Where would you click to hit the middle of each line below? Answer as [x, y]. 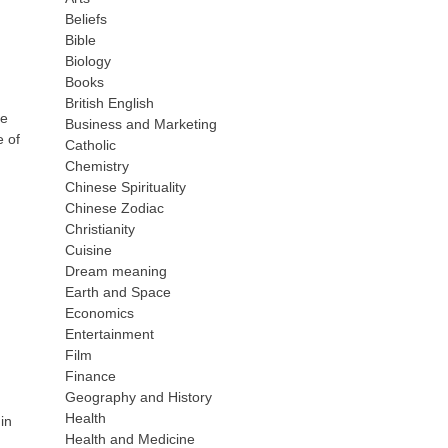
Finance [91, 376]
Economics [100, 313]
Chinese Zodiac [115, 208]
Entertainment [110, 334]
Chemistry [97, 166]
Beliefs [86, 19]
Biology [88, 61]
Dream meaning [116, 271]
